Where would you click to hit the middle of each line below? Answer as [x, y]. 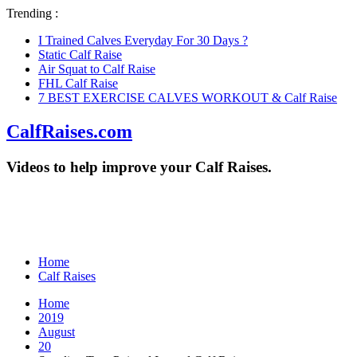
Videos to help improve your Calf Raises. [139, 167]
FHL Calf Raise [78, 83]
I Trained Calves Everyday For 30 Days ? [143, 40]
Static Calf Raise [80, 55]
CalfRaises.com [69, 131]
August [57, 331]
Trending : [32, 13]
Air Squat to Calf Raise [97, 69]
